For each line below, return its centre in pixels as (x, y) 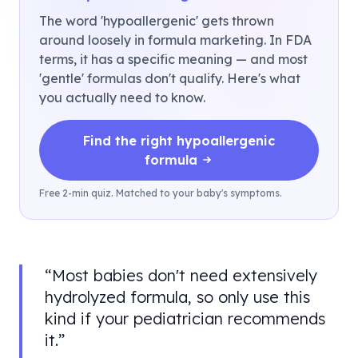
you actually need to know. (122, 97)
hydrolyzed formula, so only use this (177, 297)
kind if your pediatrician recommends (185, 318)
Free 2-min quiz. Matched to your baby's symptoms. (161, 193)
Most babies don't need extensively (185, 275)
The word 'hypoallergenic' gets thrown (157, 21)
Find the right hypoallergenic (179, 141)
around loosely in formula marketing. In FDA (175, 40)
